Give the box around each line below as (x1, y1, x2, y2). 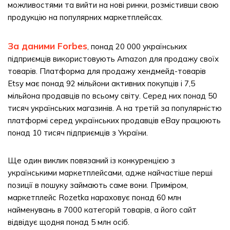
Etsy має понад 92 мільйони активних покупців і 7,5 (8, 79, 195, 88)
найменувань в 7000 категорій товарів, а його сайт (8, 205, 197, 215)
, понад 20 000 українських (87, 42, 187, 51)
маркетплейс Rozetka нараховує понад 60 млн (8, 193, 181, 202)
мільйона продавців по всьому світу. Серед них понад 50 (8, 91, 217, 101)
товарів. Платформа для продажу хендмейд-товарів (8, 66, 206, 76)
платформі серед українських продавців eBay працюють (8, 116, 221, 125)
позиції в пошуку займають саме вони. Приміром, (8, 180, 188, 190)
